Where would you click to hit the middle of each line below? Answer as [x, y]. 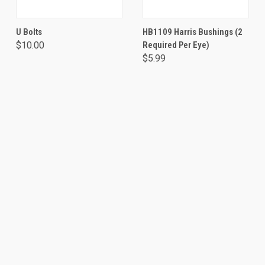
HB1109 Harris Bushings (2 [193, 32]
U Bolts [29, 32]
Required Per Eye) [176, 45]
